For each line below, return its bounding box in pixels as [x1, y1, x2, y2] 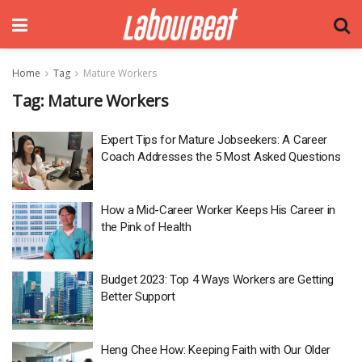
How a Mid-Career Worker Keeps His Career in [101, 202, 336, 217]
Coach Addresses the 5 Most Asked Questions [101, 149, 341, 164]
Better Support [101, 289, 175, 304]
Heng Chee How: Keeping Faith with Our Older [101, 342, 331, 357]
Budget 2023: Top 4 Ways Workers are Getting [101, 272, 335, 287]
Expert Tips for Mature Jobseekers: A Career [101, 133, 328, 147]
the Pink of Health [101, 219, 192, 234]
